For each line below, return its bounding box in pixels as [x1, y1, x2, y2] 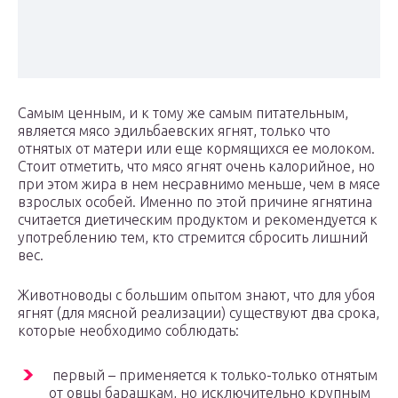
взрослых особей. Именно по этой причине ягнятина [18, 194, 372, 211]
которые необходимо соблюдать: [18, 322, 239, 339]
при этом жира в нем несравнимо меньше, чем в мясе [18, 176, 380, 193]
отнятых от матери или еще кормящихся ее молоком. [18, 140, 375, 157]
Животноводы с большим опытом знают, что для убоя [18, 287, 375, 304]
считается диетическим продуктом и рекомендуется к [18, 211, 378, 228]
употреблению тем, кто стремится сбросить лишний [18, 229, 368, 246]
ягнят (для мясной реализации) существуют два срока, [18, 305, 379, 322]
